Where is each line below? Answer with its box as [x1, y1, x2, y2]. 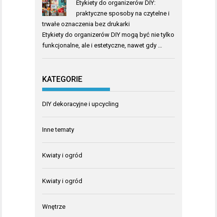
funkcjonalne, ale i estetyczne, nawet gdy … [42, 41, 162, 49]
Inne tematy [42, 126, 74, 133]
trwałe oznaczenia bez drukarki [42, 20, 130, 28]
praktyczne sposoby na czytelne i [76, 9, 170, 17]
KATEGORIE [42, 75, 82, 84]
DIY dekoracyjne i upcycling [42, 100, 119, 108]
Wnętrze [42, 203, 65, 210]
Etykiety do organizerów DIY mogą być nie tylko [42, 31, 174, 38]
